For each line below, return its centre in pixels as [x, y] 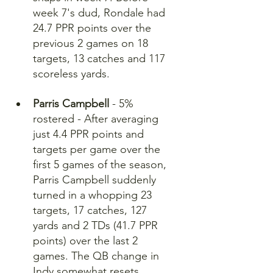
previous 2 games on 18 [92, 43]
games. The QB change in [97, 256]
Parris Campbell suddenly [96, 179]
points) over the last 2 [87, 240]
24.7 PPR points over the [94, 28]
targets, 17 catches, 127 [91, 210]
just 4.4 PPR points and [91, 134]
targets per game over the [98, 149]
